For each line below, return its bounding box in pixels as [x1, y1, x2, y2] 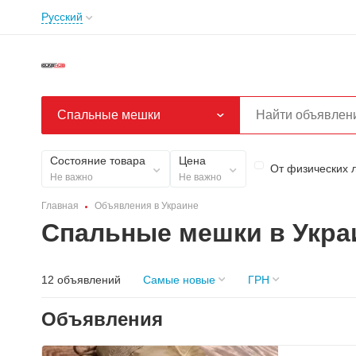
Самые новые [143, 273, 215, 286]
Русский [41, 10, 83, 23]
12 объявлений [41, 273, 121, 286]
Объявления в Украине [95, 199, 199, 211]
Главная [41, 199, 79, 211]
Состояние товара [50, 153, 145, 167]
